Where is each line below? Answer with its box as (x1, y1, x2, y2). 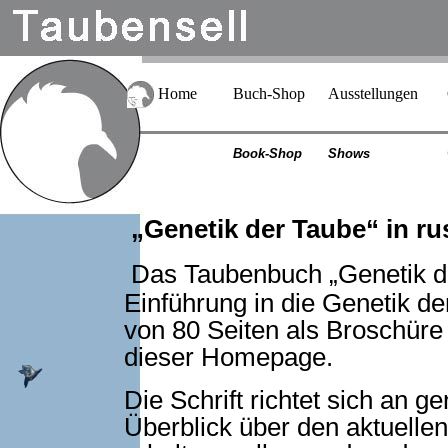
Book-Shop (233, 146, 302, 161)
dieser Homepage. (124, 342, 333, 372)
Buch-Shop (233, 85, 305, 102)
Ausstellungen (328, 85, 418, 102)
